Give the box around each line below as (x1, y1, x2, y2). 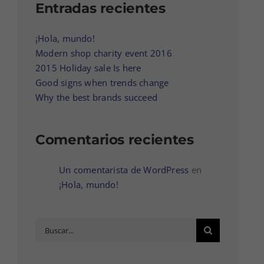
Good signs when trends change (35, 77, 169, 89)
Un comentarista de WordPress (59, 163, 189, 176)
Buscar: (35, 219, 66, 231)
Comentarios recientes (35, 131, 194, 148)
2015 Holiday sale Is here (35, 62, 141, 74)
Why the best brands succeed (35, 91, 158, 104)
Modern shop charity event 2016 (35, 47, 172, 60)
